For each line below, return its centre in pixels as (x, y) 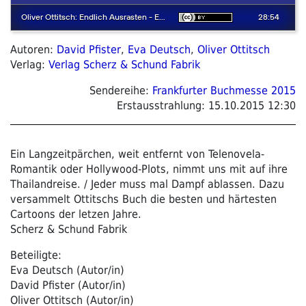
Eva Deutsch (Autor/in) (67, 270)
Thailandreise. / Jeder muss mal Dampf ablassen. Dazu (147, 184)
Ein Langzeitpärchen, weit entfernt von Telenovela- (137, 154)
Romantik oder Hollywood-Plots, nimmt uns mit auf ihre (149, 169)
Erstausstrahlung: (163, 105)
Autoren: (33, 49)
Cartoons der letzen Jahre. (76, 214)
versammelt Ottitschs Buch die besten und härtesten (143, 199)
